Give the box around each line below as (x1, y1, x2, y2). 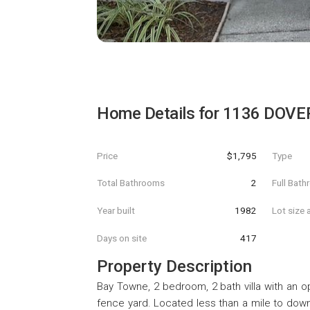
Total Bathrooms (97, 177, 165, 189)
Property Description (97, 257, 252, 277)
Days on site (97, 232, 147, 244)
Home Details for (97, 104, 223, 123)
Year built (97, 204, 135, 216)
